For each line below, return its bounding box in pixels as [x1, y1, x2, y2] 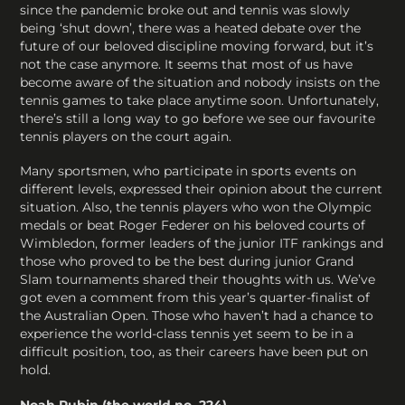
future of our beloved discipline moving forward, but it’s [20, 38, 374, 55]
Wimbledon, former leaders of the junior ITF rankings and [20, 235, 384, 252]
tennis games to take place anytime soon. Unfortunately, [20, 92, 380, 109]
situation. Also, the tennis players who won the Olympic [20, 199, 372, 216]
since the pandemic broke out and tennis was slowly [20, 2, 351, 19]
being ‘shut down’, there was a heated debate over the [20, 20, 362, 37]
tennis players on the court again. [20, 128, 232, 146]
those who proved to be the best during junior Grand [20, 253, 354, 270]
